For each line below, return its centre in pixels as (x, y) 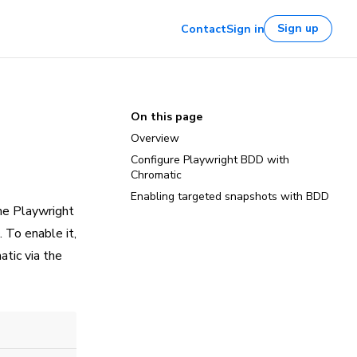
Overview (155, 138)
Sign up (298, 28)
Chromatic (156, 175)
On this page (167, 117)
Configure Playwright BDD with (210, 160)
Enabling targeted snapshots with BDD (230, 196)
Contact (204, 29)
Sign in (245, 29)
